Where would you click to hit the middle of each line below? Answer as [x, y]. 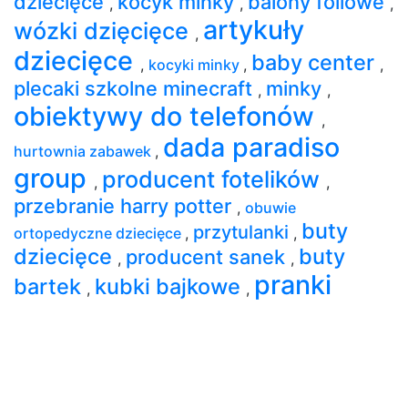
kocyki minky [196, 64]
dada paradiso [251, 147]
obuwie [270, 207]
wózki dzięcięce [104, 31]
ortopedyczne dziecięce [99, 233]
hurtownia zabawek [84, 151]
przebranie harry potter [125, 205]
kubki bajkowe [170, 286]
